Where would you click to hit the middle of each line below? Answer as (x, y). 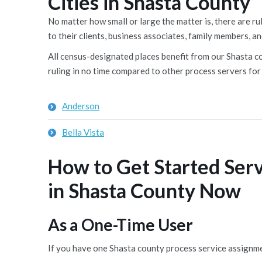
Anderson (81, 106)
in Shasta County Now (144, 190)
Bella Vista (83, 132)
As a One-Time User (120, 225)
